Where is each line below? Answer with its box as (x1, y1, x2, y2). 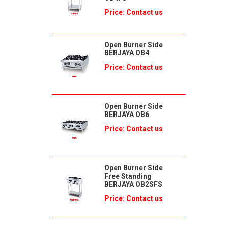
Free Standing (104, 172, 152, 180)
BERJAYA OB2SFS (104, 180, 162, 188)
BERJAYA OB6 (104, 110, 149, 119)
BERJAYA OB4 (104, 49, 149, 57)
